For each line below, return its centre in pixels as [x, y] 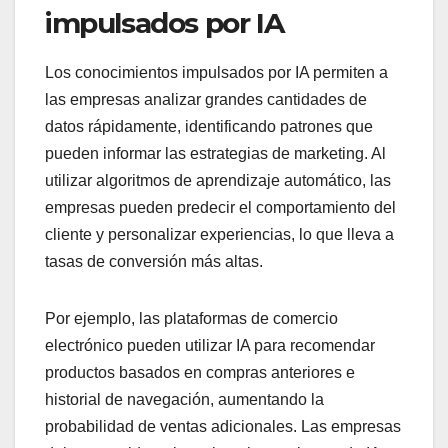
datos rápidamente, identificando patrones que [209, 126]
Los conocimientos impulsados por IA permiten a [216, 72]
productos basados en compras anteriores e [200, 372]
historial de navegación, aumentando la [184, 399]
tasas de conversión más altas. [154, 261]
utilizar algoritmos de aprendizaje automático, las [218, 180]
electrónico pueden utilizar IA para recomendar [210, 345]
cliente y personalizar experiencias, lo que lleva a [219, 234]
